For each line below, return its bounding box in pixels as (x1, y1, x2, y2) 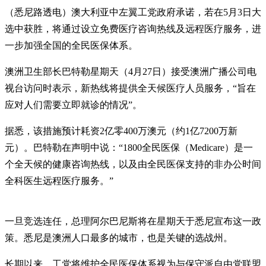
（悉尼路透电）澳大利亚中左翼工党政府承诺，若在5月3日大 (5, 7, 261, 17)
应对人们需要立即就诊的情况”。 (5, 99, 142, 110)
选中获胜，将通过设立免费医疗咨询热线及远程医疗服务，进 (5, 23, 261, 34)
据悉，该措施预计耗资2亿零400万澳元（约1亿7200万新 (5, 125, 237, 136)
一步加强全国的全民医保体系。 (5, 40, 138, 50)
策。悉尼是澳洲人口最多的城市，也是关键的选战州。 (5, 232, 233, 243)
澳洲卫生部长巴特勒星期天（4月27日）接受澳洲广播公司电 (5, 66, 256, 77)
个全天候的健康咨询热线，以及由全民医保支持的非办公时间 (5, 159, 261, 169)
